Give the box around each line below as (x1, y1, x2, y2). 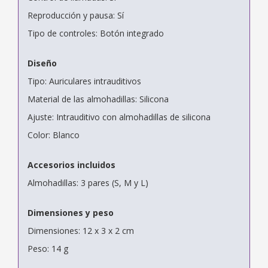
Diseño (28, 57, 57, 69)
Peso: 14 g (28, 242, 68, 254)
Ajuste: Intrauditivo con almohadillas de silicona (28, 111, 211, 123)
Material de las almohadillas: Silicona (28, 93, 169, 105)
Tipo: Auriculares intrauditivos (28, 75, 141, 87)
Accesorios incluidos (28, 159, 115, 170)
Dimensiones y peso (28, 206, 114, 218)
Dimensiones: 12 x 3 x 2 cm (28, 224, 134, 236)
